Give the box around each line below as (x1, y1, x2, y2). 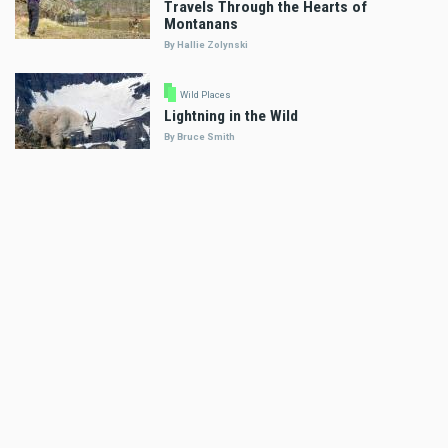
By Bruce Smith (164, 131, 235, 143)
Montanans (164, 14, 238, 33)
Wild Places (179, 89, 231, 101)
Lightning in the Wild (164, 107, 298, 126)
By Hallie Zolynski (164, 38, 248, 50)
